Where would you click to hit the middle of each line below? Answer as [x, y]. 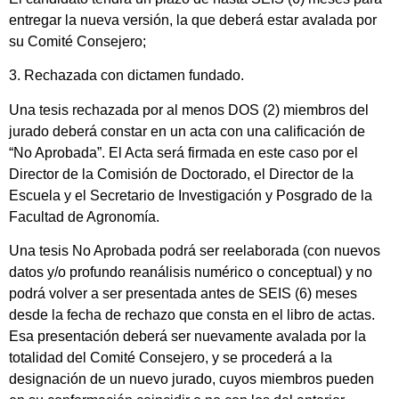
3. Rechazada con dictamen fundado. [128, 76]
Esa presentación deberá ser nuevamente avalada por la [187, 337]
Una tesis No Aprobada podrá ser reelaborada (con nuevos [195, 251]
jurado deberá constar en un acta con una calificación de [187, 131]
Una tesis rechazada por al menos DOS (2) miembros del [189, 110]
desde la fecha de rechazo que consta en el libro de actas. [192, 315]
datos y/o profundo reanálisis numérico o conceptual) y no [191, 273]
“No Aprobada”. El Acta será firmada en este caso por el [183, 152]
